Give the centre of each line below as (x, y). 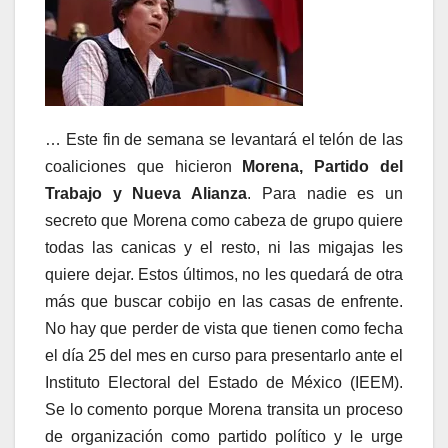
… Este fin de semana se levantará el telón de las (224, 140)
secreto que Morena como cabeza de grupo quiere (224, 221)
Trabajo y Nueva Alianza (146, 194)
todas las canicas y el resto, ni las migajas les (224, 248)
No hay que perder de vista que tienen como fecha (224, 329)
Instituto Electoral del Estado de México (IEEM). (224, 383)
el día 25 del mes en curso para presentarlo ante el (224, 356)
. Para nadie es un (325, 194)
